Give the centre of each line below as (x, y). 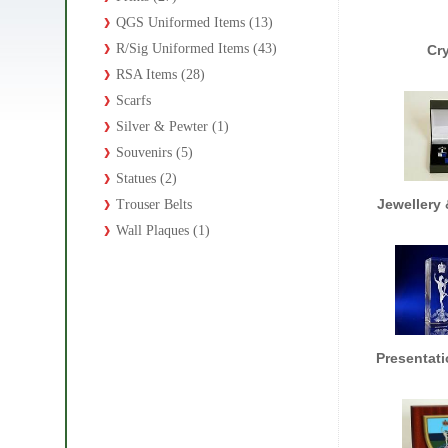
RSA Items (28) (160, 74)
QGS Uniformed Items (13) (194, 22)
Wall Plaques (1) (163, 230)
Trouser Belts (154, 204)
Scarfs (133, 100)
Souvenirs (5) (154, 152)
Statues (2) (146, 178)
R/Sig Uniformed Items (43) (196, 48)
